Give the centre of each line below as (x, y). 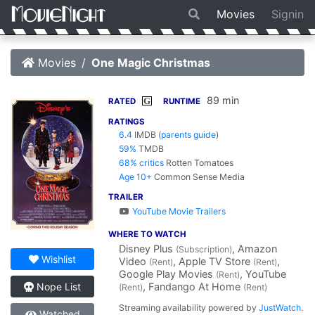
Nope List (59, 287)
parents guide (189, 135)
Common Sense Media (200, 177)
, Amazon (255, 249)
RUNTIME (182, 101)
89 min (223, 100)
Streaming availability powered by (189, 308)
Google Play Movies (168, 274)
